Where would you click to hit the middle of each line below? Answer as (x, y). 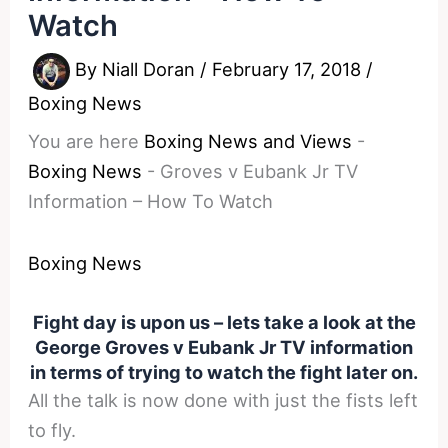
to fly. (52, 429)
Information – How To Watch (151, 200)
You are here (84, 140)
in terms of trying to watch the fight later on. (224, 371)
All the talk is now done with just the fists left (223, 399)
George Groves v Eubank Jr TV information (224, 346)
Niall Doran (151, 69)
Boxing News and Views (248, 140)
